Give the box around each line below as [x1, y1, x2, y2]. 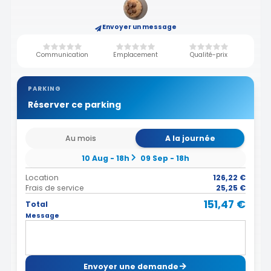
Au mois [65, 132, 97, 143]
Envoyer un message [102, 22, 177, 31]
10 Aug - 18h [82, 152, 130, 163]
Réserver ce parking [27, 99, 121, 111]
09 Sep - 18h [140, 152, 189, 163]
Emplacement [113, 50, 158, 60]
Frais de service [25, 182, 84, 193]
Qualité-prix [190, 50, 228, 60]
